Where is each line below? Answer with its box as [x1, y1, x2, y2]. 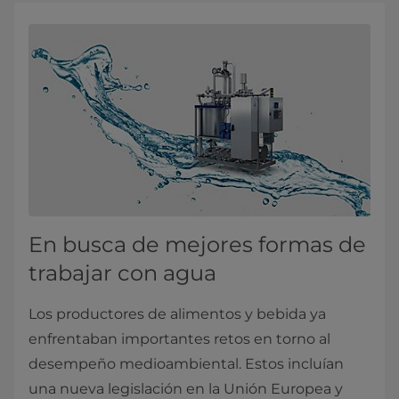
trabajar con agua [28, 260, 216, 287]
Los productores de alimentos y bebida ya [28, 305, 326, 323]
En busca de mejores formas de [28, 232, 366, 258]
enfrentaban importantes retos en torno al [28, 330, 330, 348]
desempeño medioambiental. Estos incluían [28, 355, 344, 373]
